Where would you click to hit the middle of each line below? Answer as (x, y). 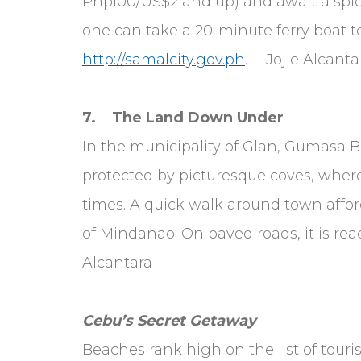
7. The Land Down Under (183, 117)
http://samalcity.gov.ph (164, 59)
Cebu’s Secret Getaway (169, 320)
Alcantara (117, 262)
